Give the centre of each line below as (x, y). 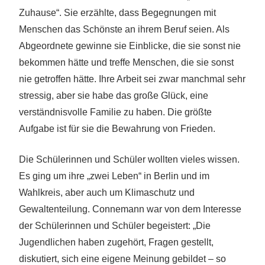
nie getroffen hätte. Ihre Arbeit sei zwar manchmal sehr (132, 79)
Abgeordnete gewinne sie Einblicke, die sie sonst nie (130, 46)
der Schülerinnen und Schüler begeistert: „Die (115, 226)
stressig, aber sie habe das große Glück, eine (114, 96)
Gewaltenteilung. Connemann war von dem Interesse (130, 209)
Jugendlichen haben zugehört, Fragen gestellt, (116, 243)
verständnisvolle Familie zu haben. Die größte (115, 112)
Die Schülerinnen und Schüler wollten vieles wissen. (129, 160)
